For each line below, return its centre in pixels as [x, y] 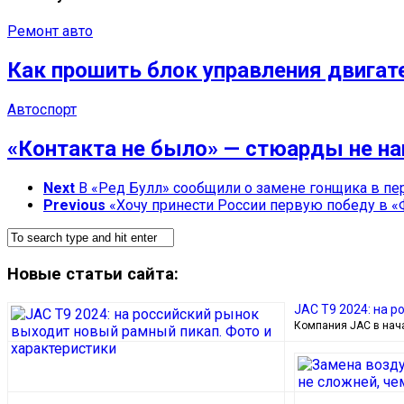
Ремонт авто [50, 32]
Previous [74, 205]
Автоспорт [42, 110]
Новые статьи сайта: [93, 274]
